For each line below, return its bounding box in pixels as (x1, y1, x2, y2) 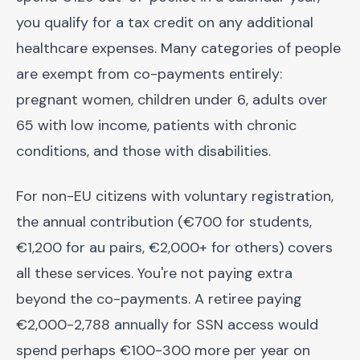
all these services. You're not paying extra (16, 264, 292, 283)
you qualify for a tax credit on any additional (16, 13, 313, 32)
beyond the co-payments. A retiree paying (16, 289, 302, 309)
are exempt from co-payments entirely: (16, 64, 282, 84)
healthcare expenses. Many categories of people (16, 39, 341, 58)
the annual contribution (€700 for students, (16, 212, 312, 231)
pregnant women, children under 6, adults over (16, 90, 328, 109)
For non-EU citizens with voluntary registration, (16, 186, 333, 206)
